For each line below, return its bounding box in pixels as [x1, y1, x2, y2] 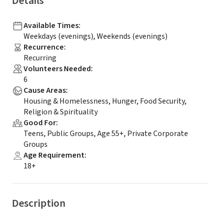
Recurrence [24, 42, 64, 53]
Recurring [24, 53, 56, 63]
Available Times [24, 20, 79, 31]
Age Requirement [24, 150, 84, 161]
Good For [24, 117, 56, 128]
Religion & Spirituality [24, 107, 98, 117]
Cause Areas [24, 85, 66, 96]
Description [12, 195, 65, 211]
